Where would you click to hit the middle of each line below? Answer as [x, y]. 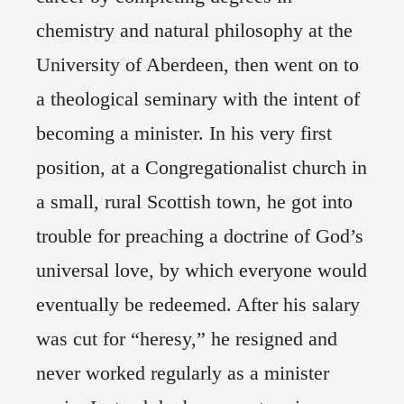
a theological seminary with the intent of [198, 99]
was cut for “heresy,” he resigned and [187, 339]
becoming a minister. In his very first [184, 133]
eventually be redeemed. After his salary [198, 305]
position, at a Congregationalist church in [202, 168]
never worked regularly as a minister [183, 373]
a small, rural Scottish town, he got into [194, 202]
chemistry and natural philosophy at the [194, 31]
